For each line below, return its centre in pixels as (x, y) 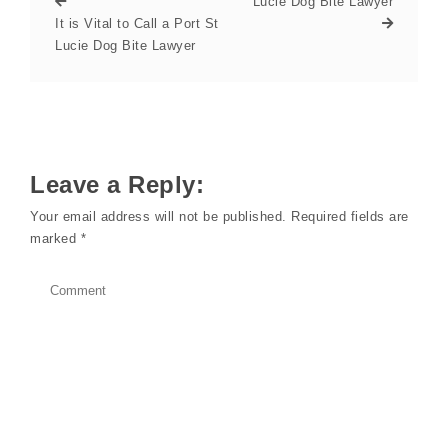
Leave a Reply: (117, 185)
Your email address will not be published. (158, 217)
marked (55, 239)
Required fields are (350, 217)
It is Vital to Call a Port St (137, 24)
